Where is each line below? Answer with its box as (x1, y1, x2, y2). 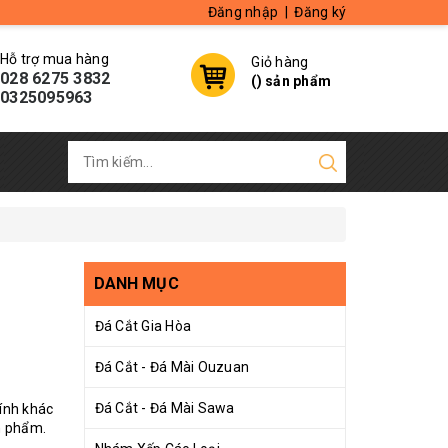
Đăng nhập (207, 4, 278, 20)
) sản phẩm (256, 73, 331, 89)
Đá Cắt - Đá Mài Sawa (94, 400, 235, 416)
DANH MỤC (93, 274, 179, 293)
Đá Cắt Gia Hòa (94, 318, 191, 334)
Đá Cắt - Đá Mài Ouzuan (94, 359, 249, 375)
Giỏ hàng (251, 54, 309, 70)
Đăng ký (294, 4, 346, 20)
